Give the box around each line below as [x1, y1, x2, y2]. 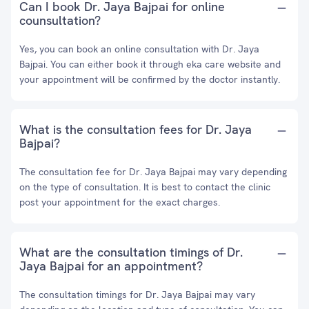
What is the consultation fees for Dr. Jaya [19, 121, 252, 137]
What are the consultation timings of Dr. [19, 244, 243, 260]
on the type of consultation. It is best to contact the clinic [19, 181, 270, 193]
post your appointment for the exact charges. [19, 196, 220, 208]
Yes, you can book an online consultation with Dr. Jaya [19, 43, 259, 55]
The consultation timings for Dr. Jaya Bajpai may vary [19, 288, 255, 301]
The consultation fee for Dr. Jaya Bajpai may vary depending [19, 166, 287, 178]
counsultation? [19, 12, 101, 28]
